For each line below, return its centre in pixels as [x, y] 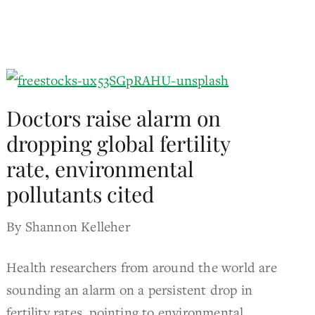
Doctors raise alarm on [114, 118]
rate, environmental [101, 168]
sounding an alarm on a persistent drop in [130, 289]
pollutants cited [81, 194]
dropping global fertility [118, 143]
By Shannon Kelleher [68, 226]
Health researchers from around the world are [142, 266]
